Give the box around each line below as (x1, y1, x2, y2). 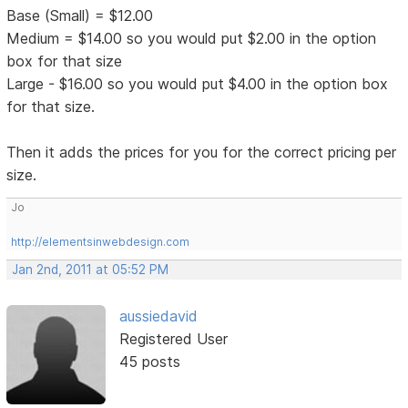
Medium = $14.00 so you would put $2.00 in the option (6, 29, 377, 48)
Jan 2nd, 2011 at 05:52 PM (12, 262, 169, 278)
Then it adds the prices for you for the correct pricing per (6, 143, 397, 162)
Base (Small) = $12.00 (6, 6, 154, 25)
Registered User (118, 330, 228, 349)
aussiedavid (118, 307, 198, 326)
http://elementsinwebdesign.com (11, 235, 190, 250)
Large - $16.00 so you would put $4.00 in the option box (6, 75, 389, 94)
